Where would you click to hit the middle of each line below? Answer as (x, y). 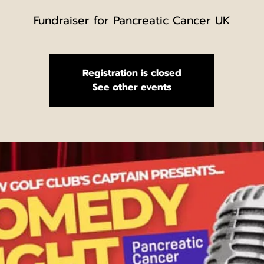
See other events (132, 87)
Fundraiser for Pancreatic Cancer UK (132, 20)
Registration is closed (132, 73)
